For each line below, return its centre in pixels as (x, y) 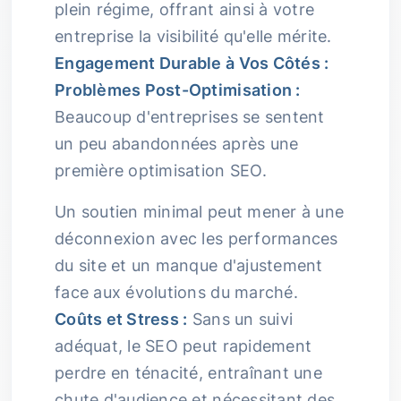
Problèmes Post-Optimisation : (178, 90)
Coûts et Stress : (121, 319)
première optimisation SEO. (161, 171)
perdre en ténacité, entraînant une (188, 373)
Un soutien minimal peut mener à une (200, 212)
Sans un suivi (240, 319)
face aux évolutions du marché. (176, 292)
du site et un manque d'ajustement (189, 265)
